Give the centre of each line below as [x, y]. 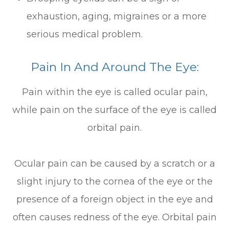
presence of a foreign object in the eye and [114, 199]
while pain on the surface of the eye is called [114, 110]
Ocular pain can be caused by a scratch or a [114, 164]
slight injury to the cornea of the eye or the [114, 181]
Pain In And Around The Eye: [114, 67]
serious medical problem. [85, 34]
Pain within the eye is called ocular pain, [114, 92]
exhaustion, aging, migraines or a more [117, 16]
